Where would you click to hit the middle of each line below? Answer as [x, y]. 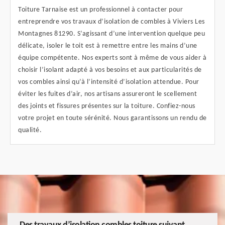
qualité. [30, 130]
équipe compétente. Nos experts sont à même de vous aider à [112, 58]
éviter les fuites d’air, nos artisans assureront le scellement [107, 94]
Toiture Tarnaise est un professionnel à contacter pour [100, 10]
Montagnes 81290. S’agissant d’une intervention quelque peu [111, 34]
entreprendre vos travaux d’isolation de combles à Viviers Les [111, 22]
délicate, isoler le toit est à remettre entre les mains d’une [108, 46]
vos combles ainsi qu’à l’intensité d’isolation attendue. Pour [109, 82]
